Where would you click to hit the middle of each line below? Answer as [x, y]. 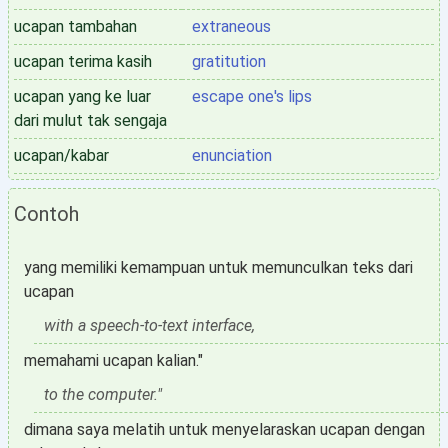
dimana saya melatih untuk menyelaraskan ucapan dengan [224, 429]
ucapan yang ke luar [82, 96]
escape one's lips [252, 96]
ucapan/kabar [61, 155]
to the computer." [103, 394]
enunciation [232, 155]
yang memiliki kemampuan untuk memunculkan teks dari [218, 267]
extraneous [231, 26]
